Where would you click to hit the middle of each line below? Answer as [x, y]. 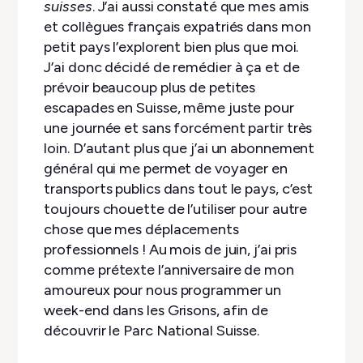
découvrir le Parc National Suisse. [152, 330]
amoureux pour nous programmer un [163, 290]
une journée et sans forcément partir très [178, 128]
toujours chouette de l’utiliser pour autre [176, 209]
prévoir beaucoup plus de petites [150, 87]
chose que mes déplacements [141, 229]
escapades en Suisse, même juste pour [169, 107]
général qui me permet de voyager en [166, 168]
